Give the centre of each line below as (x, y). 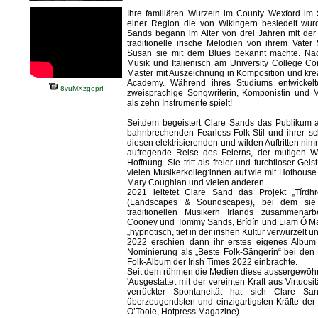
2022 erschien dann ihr (178, 242)
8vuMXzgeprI (81, 88)
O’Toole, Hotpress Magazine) (183, 312)
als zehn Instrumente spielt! (180, 103)
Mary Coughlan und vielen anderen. (200, 182)
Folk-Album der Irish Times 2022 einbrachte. (213, 262)
